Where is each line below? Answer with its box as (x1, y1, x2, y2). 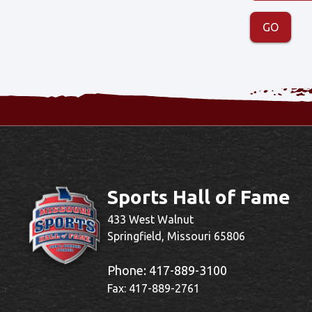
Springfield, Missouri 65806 (107, 230, 245, 242)
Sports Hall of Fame (107, 186, 290, 208)
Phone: (107, 263, 149, 277)
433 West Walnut (107, 213, 194, 226)
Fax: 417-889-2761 (107, 282, 200, 295)
